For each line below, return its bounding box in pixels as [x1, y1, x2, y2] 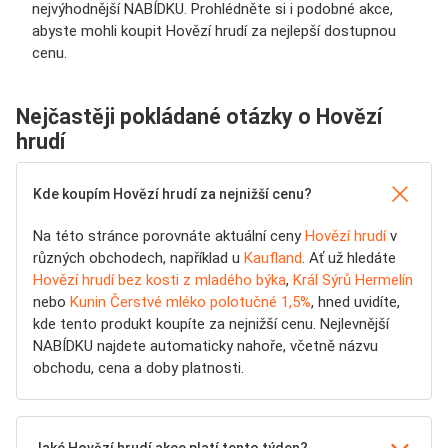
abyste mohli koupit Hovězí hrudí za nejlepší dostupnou [32, 22, 396, 41]
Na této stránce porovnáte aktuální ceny [33, 227, 305, 246]
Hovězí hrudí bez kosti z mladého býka [33, 271, 286, 290]
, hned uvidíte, [311, 293, 400, 312]
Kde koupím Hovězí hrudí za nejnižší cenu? [33, 186, 312, 203]
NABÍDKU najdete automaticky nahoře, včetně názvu [33, 337, 378, 356]
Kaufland [244, 249, 302, 268]
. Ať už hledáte [302, 249, 396, 268]
